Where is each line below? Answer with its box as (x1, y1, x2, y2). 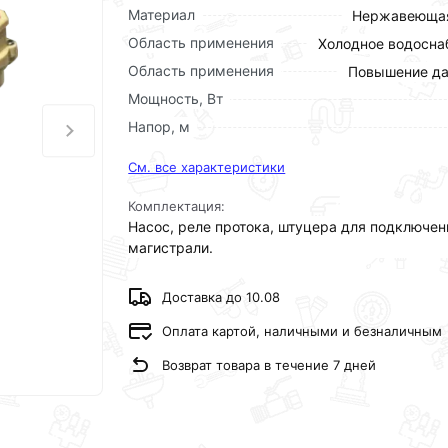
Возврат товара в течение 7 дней (162, 356, 377, 373)
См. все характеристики (128, 159, 286, 175)
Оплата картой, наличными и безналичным (162, 322, 443, 339)
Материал (128, 6, 196, 23)
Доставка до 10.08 (162, 288, 281, 305)
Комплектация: (128, 198, 226, 214)
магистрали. (128, 239, 214, 256)
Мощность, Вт (128, 90, 224, 107)
